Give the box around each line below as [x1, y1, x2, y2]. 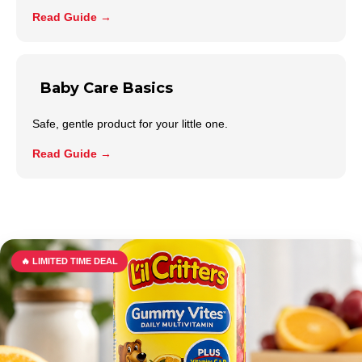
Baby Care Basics [40, 79, 173, 98]
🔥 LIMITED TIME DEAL [21, 256, 118, 267]
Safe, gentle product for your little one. [32, 117, 228, 131]
